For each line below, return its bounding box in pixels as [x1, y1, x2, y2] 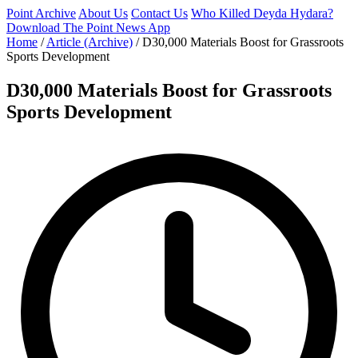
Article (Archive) [46, 35, 133, 49]
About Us [78, 6, 128, 20]
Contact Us [131, 6, 188, 20]
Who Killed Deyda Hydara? [191, 6, 333, 20]
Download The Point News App [6, 21, 170, 34]
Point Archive [6, 6, 76, 20]
